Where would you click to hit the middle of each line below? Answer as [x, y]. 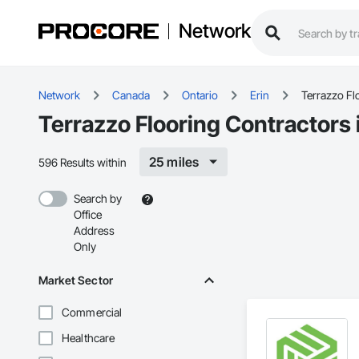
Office [88, 215]
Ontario [200, 95]
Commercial [92, 313]
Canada [131, 95]
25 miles [174, 162]
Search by [98, 199]
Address [94, 231]
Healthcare [89, 338]
